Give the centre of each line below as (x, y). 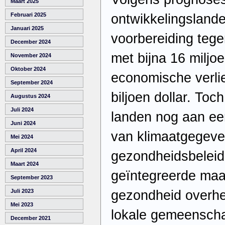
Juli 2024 (22, 110)
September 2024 (32, 83)
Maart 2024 (25, 164)
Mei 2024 (22, 137)
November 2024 (31, 55)
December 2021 (31, 218)
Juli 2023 (22, 191)
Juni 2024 (23, 123)
